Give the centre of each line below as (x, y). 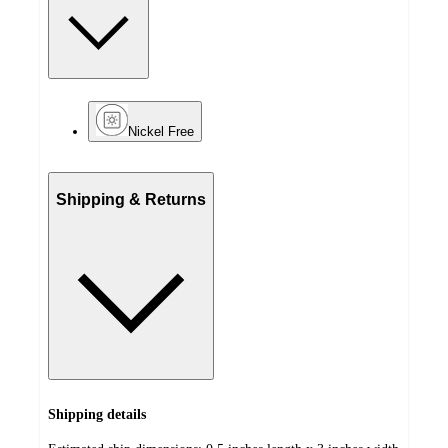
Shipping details (97, 415)
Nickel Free (161, 132)
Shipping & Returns (131, 199)
